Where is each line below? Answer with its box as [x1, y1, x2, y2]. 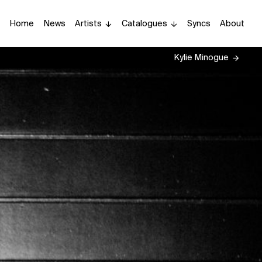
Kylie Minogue [174, 52, 229, 63]
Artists [75, 18, 102, 29]
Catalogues [122, 18, 167, 29]
